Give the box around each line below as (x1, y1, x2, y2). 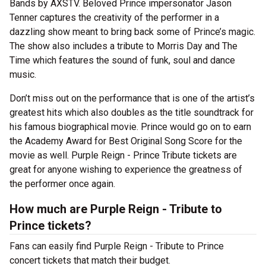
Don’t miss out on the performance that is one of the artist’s (9, 93, 255, 104)
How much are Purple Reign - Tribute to (9, 202, 222, 217)
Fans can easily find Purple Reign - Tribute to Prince (9, 240, 224, 252)
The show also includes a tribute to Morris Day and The (9, 40, 237, 52)
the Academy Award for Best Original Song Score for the (9, 135, 242, 147)
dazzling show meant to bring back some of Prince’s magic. (9, 26, 255, 38)
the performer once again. (9, 178, 115, 190)
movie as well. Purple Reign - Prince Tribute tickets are (9, 150, 237, 161)
